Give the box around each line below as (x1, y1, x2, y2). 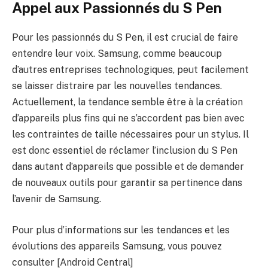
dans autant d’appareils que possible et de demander (12, 161, 244, 173)
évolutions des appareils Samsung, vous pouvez (12, 240, 222, 252)
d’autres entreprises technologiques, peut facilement (12, 64, 249, 76)
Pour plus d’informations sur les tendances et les (12, 224, 230, 236)
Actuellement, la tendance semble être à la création (12, 96, 243, 108)
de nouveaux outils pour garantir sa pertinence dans (12, 177, 242, 189)
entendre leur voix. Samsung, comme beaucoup (12, 48, 222, 60)
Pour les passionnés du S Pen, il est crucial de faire (12, 32, 238, 44)
